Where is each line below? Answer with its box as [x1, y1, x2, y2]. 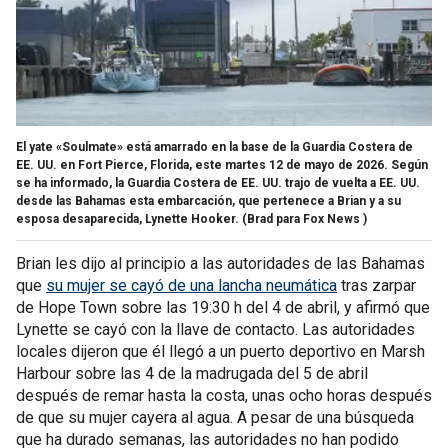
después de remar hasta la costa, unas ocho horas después [16, 385, 432, 405]
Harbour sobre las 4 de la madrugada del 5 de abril [16, 363, 368, 383]
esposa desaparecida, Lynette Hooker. [16, 211, 239, 226]
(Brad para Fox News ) [242, 211, 367, 226]
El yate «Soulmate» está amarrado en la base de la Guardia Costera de [16, 139, 413, 154]
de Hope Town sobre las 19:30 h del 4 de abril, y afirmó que [16, 297, 430, 317]
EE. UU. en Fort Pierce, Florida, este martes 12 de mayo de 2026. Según [16, 157, 428, 172]
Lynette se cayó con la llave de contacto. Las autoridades [16, 319, 415, 339]
